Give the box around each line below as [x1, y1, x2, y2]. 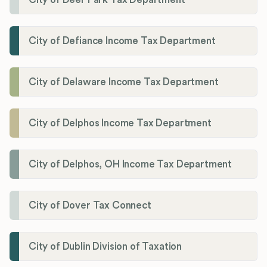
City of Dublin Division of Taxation [29, 241, 182, 252]
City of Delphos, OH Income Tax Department [29, 159, 232, 170]
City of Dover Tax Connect [29, 200, 151, 211]
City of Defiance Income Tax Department [29, 36, 216, 46]
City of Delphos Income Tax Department [29, 118, 212, 129]
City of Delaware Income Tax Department [29, 77, 219, 88]
